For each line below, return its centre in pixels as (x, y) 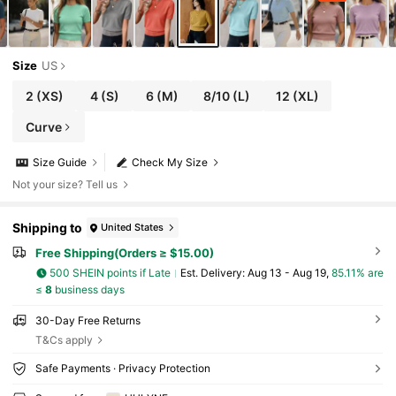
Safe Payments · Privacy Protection (122, 369)
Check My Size (170, 163)
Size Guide (60, 163)
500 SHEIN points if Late (110, 273)
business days (88, 289)
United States (133, 227)
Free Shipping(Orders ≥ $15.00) (124, 253)
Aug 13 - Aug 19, (289, 273)
